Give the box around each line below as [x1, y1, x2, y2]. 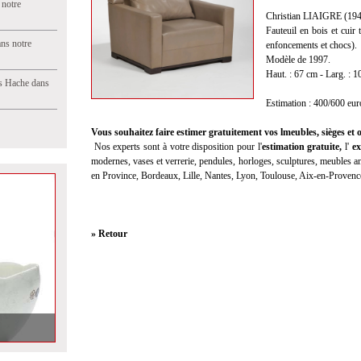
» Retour [91, 228, 127, 239]
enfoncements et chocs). [266, 39, 357, 51]
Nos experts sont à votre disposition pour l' [93, 141, 262, 152]
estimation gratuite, [261, 141, 346, 152]
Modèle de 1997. [266, 54, 330, 65]
